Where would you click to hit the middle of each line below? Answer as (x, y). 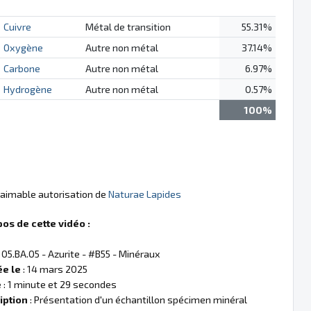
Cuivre (17, 27)
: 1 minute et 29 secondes (59, 284)
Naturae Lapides (145, 194)
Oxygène (23, 48)
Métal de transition (128, 27)
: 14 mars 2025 (54, 269)
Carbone (22, 68)
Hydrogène (27, 89)
